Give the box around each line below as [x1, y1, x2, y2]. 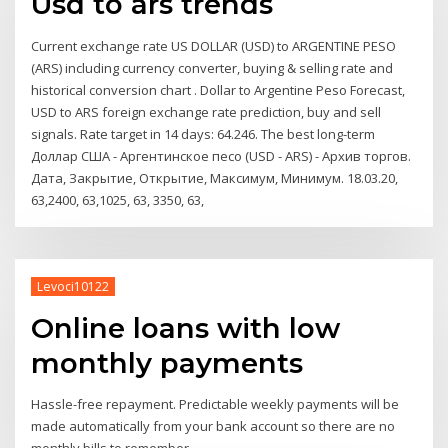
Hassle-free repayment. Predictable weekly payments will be [31, 394, 400, 413]
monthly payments [31, 345, 304, 380]
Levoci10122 [36, 277, 109, 295]
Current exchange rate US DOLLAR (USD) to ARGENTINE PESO [31, 36, 397, 55]
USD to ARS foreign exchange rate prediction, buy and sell [31, 102, 382, 121]
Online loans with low [31, 310, 341, 345]
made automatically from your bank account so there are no [31, 416, 396, 435]
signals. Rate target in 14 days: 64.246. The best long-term [31, 124, 379, 143]
